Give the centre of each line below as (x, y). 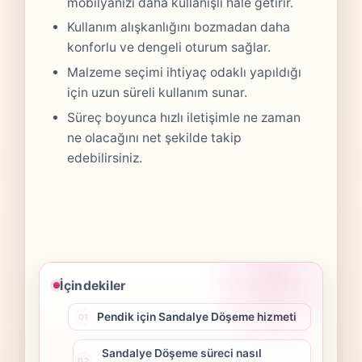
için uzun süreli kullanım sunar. (158, 92)
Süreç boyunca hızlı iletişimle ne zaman (184, 117)
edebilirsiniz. (105, 158)
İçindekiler (93, 285)
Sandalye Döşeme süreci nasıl (182, 353)
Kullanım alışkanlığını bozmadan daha (179, 27)
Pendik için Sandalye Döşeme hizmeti (196, 316)
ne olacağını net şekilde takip (155, 137)
